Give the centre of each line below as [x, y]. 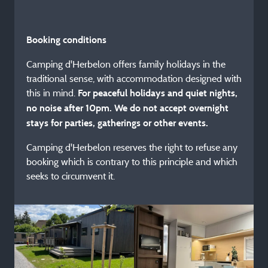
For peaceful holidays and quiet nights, [158, 93]
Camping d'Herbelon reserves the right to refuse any [132, 147]
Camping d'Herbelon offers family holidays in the [126, 64]
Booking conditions [66, 40]
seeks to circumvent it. [71, 176]
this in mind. [52, 93]
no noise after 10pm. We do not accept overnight [127, 108]
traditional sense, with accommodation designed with [134, 78]
